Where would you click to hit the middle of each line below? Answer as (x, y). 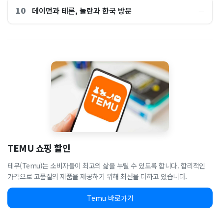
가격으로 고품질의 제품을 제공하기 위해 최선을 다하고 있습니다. (97, 176)
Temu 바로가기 (110, 198)
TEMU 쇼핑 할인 (39, 148)
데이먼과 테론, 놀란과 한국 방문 (82, 10)
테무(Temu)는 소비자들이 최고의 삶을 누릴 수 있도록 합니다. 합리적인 (106, 165)
